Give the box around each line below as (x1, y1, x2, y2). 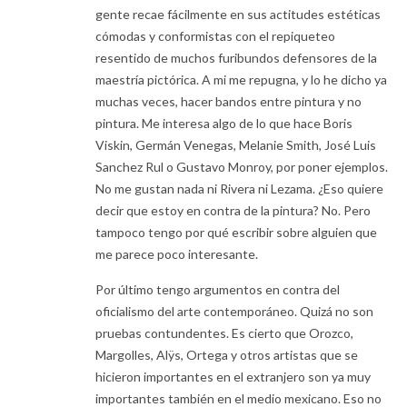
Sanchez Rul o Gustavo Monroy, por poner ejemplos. (95, 159, 388, 175)
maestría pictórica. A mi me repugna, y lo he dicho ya (95, 72, 387, 88)
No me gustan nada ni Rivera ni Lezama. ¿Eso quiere (95, 181, 383, 197)
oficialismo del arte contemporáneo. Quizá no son (95, 303, 373, 320)
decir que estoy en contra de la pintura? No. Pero (95, 203, 371, 219)
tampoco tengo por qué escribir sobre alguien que (95, 224, 377, 241)
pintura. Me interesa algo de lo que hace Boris (95, 115, 352, 132)
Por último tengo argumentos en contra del (95, 282, 340, 298)
